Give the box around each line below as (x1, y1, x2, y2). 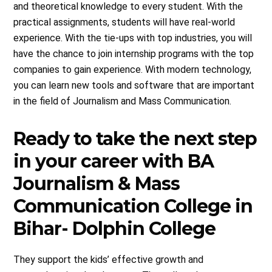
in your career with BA (13, 149, 214, 172)
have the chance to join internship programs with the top (13, 47, 254, 59)
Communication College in (13, 194, 253, 217)
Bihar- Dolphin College (13, 217, 216, 240)
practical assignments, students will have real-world (13, 16, 236, 28)
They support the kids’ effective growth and (13, 253, 204, 265)
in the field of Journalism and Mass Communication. (13, 95, 232, 107)
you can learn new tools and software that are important (13, 79, 255, 91)
